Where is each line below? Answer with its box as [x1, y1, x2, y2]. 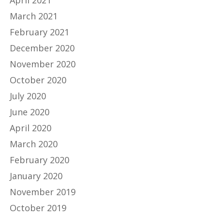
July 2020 [10, 90, 46, 102]
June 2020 [10, 106, 49, 118]
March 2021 [10, 10, 58, 22]
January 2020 [10, 170, 62, 182]
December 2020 [10, 42, 75, 54]
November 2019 [10, 186, 76, 198]
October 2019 [10, 202, 66, 214]
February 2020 [10, 154, 69, 166]
